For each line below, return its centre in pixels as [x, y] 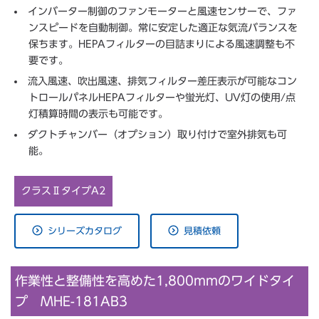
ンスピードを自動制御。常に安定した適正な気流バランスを [163, 27]
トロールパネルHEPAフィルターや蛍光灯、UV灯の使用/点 [162, 97]
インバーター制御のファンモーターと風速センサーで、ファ [162, 11]
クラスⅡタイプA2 [63, 190]
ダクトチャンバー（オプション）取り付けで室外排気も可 [157, 134]
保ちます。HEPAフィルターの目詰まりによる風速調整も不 [162, 44]
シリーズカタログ [85, 231]
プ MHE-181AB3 [71, 301]
